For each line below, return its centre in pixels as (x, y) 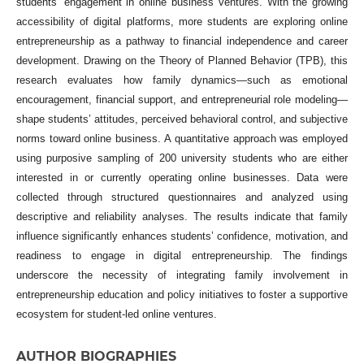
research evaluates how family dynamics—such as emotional (182, 80)
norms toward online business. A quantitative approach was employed (182, 138)
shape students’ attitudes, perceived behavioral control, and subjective (182, 119)
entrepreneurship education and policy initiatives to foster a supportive (182, 294)
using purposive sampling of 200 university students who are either (182, 158)
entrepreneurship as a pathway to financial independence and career (182, 41)
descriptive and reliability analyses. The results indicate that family (182, 216)
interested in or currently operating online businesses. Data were (182, 177)
